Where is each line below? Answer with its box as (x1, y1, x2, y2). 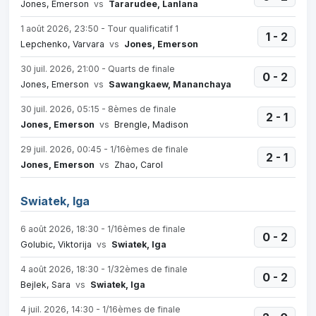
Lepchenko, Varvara (20, 39, 107, 49)
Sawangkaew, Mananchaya (109, 79, 231, 90)
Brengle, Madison (112, 119, 188, 130)
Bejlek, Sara (20, 279, 73, 290)
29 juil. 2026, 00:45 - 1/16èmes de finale (20, 144, 188, 154)
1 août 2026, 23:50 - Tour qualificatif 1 (20, 23, 178, 34)
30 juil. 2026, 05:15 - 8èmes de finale (20, 104, 176, 114)
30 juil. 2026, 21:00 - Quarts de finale (20, 63, 175, 74)
